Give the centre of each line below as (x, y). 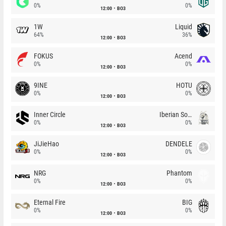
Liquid (184, 27)
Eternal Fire (50, 202)
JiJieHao (46, 144)
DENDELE (179, 144)
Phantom (179, 173)
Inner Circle (50, 115)
